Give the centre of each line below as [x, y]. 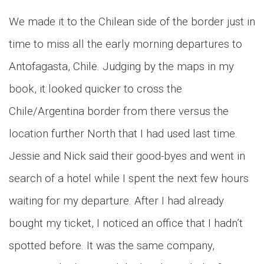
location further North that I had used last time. [123, 133]
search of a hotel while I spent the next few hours [129, 178]
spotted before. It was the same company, [112, 245]
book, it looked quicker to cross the [95, 89]
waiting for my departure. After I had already [116, 201]
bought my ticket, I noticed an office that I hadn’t [126, 223]
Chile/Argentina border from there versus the [119, 111]
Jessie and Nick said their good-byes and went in [127, 156]
